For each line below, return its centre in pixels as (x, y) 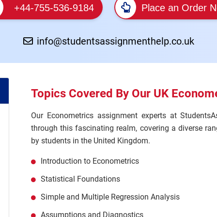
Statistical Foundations (80, 179)
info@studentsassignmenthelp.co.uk (115, 41)
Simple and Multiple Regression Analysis (110, 197)
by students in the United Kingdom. (91, 141)
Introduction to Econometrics (90, 161)
